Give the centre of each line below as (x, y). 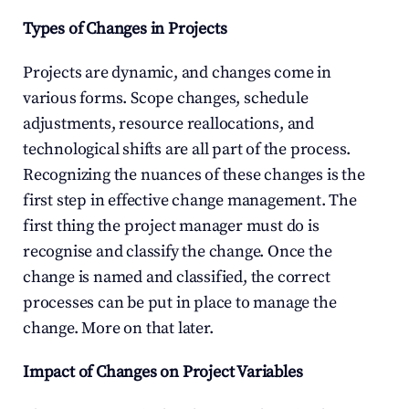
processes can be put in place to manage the (180, 303)
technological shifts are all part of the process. (187, 149)
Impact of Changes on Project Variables (163, 372)
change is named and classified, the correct (177, 277)
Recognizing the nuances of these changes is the (194, 175)
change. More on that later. (118, 328)
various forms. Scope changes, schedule (166, 98)
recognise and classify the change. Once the (178, 252)
